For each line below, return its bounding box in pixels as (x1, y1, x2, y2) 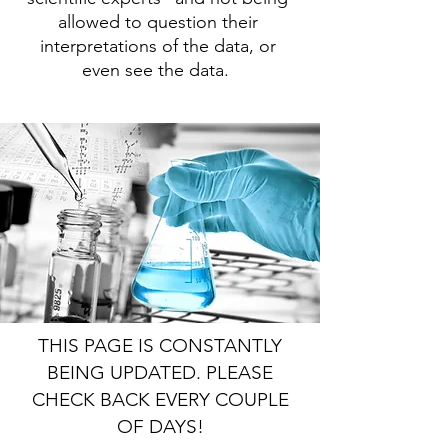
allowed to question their (57, 11, 258, 33)
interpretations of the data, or (39, 35, 276, 57)
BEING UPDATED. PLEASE (47, 361, 273, 384)
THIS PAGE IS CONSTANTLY (38, 334, 282, 357)
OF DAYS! (116, 415, 204, 438)
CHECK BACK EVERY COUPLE (31, 388, 289, 411)
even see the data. (81, 59, 234, 81)
